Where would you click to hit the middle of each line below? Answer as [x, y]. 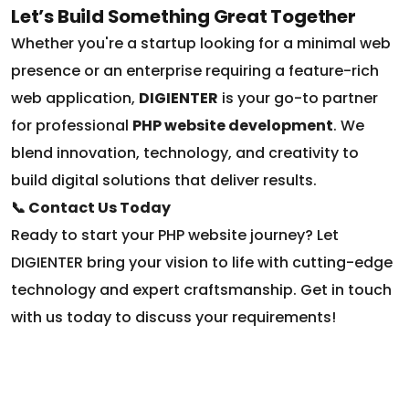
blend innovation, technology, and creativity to [185, 128]
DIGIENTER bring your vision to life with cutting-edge [202, 237]
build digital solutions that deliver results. [164, 155]
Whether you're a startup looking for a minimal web [201, 18]
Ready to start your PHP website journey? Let [175, 210]
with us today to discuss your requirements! [173, 292]
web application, [75, 73]
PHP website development [233, 100]
